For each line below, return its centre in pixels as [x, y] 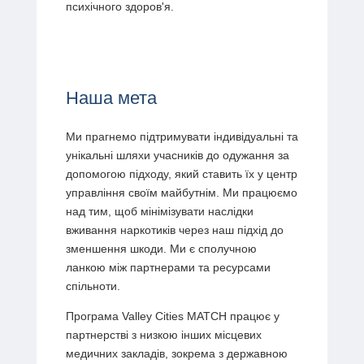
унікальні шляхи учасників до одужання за [177, 156]
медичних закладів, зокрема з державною [176, 354]
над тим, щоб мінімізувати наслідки [159, 212]
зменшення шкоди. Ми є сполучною [161, 249]
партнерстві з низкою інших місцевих [163, 335]
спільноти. [93, 286]
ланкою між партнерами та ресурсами [168, 268]
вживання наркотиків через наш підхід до [174, 230]
